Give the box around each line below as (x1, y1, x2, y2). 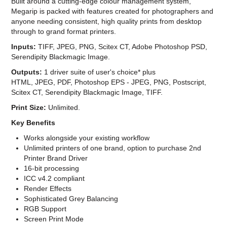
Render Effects (24, 184, 72, 193)
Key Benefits (11, 119, 56, 127)
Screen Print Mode (24, 215, 84, 223)
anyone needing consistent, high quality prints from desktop (11, 17, 202, 26)
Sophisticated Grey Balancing (24, 195, 119, 203)
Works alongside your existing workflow (24, 134, 150, 142)
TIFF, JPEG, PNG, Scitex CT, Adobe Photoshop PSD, (36, 43, 208, 51)
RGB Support (24, 205, 67, 213)
